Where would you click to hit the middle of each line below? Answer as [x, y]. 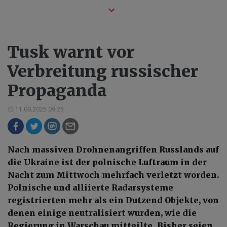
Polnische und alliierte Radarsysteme [90, 187]
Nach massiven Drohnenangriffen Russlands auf [113, 149]
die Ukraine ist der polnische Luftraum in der [107, 162]
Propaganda [57, 90]
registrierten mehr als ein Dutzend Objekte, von [113, 200]
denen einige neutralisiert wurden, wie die [102, 213]
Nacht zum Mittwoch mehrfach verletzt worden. [113, 175]
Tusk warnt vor [71, 52]
